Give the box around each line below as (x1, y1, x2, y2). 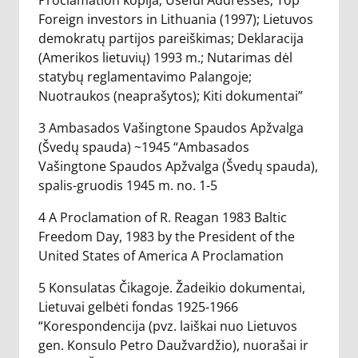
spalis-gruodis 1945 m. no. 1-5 (38, 177, 217, 194)
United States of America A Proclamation (38, 247, 284, 265)
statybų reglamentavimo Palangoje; (38, 68, 252, 86)
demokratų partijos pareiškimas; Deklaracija (38, 30, 304, 47)
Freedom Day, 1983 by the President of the (38, 228, 295, 245)
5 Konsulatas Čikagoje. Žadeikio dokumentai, (38, 279, 305, 296)
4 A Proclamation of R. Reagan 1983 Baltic (38, 209, 287, 226)
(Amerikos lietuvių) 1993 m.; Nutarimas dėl (38, 49, 292, 66)
